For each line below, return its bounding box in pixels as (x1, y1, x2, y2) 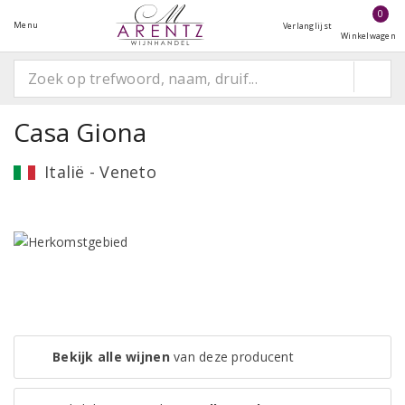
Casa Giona (14, 115, 147, 149)
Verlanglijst (282, 20, 333, 32)
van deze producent (169, 348, 294, 365)
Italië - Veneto (44, 161, 156, 183)
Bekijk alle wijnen (52, 348, 170, 365)
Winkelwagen (341, 30, 396, 42)
